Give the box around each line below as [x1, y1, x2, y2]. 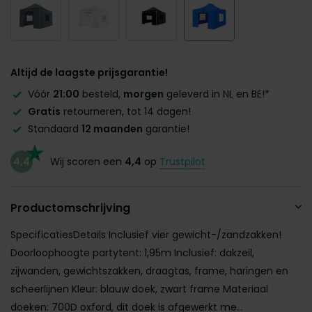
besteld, [79, 87, 123, 101]
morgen [123, 87, 164, 101]
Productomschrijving [10, 200, 130, 217]
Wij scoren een [50, 154, 125, 169]
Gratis [28, 104, 61, 119]
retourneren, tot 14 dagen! [61, 104, 191, 119]
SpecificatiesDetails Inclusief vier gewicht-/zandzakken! [10, 228, 281, 242]
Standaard [28, 122, 81, 136]
